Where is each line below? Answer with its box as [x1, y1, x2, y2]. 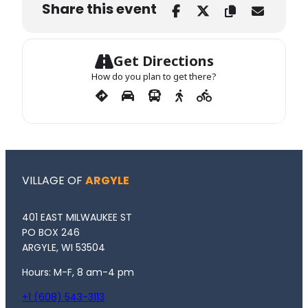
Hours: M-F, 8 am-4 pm [22, 265, 134, 279]
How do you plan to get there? [91, 69, 217, 82]
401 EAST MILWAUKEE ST [22, 210, 132, 224]
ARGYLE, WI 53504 [22, 240, 105, 254]
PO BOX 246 [22, 225, 80, 239]
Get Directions [113, 51, 214, 70]
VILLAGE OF [22, 172, 85, 188]
